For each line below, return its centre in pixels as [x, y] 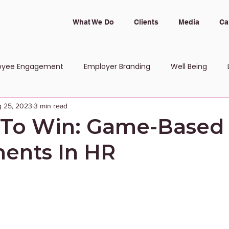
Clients [146, 22]
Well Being [189, 66]
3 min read [51, 106]
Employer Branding [117, 66]
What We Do [93, 22]
